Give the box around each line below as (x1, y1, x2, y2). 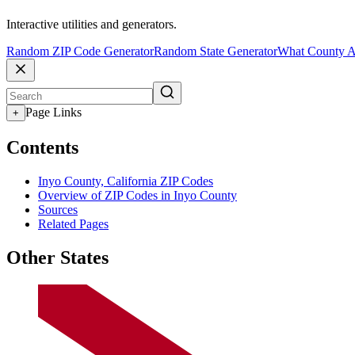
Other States (6, 246, 109, 268)
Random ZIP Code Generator (6, 44, 154, 59)
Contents (6, 137, 78, 158)
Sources (38, 202, 78, 216)
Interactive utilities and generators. (6, 17, 177, 32)
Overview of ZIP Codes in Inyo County (38, 188, 237, 202)
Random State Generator (154, 44, 277, 59)
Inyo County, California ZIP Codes (38, 174, 213, 188)
